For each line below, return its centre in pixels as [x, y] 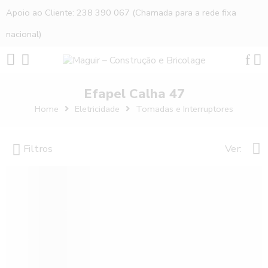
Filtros [37, 149]
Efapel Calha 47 [134, 94]
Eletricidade [97, 109]
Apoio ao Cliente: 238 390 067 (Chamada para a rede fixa [121, 13]
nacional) [24, 34]
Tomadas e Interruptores [185, 109]
